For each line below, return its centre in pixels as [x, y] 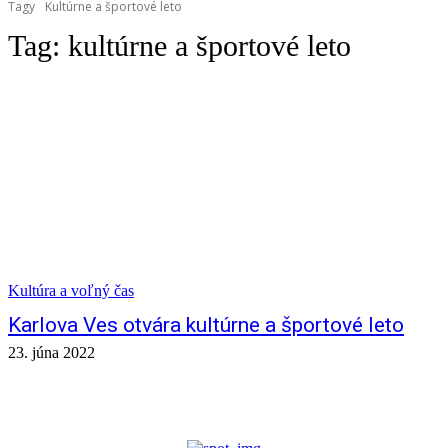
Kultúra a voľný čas [71, 290]
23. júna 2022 [51, 352]
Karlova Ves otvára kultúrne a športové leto [206, 325]
